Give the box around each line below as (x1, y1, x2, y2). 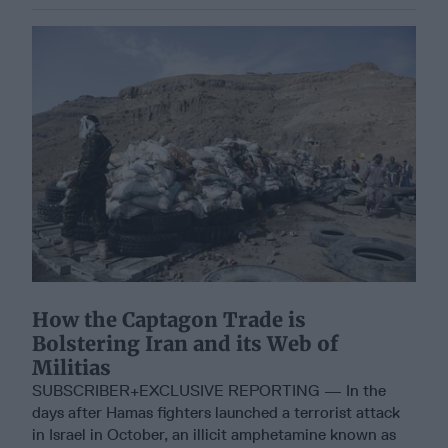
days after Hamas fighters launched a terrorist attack (32, 402, 400, 422)
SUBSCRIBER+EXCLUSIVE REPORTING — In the (32, 380, 386, 400)
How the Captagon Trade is (32, 306, 306, 332)
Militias (32, 354, 111, 380)
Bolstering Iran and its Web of (32, 330, 338, 356)
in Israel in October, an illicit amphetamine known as (32, 424, 396, 444)
